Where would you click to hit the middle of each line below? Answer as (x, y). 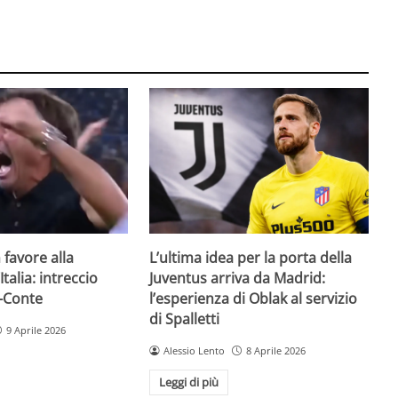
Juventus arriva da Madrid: (238, 278)
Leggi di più (189, 382)
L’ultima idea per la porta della (251, 257)
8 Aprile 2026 (276, 350)
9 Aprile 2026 (36, 330)
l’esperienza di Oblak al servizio (254, 298)
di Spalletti (185, 318)
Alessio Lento (195, 350)
